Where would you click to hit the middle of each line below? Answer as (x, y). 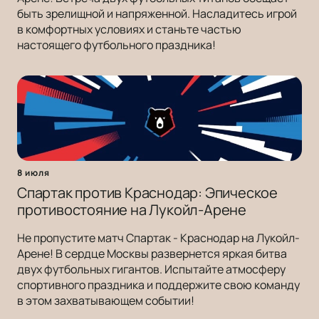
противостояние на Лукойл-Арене (132, 210)
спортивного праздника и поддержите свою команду (158, 285)
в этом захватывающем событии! (106, 301)
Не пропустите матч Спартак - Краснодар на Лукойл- (158, 238)
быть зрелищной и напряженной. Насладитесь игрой (157, 14)
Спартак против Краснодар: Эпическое (147, 193)
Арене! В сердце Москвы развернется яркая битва (152, 254)
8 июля (33, 173)
